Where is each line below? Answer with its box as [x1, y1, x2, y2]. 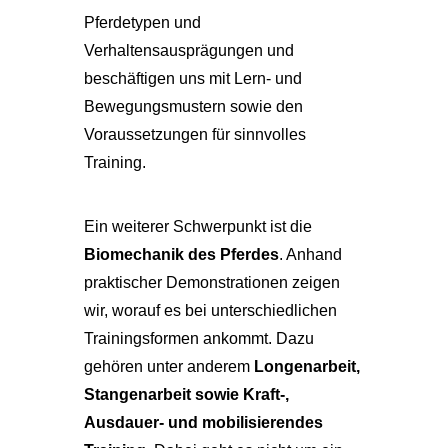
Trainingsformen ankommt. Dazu [84, 330, 314, 347]
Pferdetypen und [84, 14, 201, 31]
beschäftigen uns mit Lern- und [84, 70, 302, 87]
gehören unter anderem [84, 358, 254, 375]
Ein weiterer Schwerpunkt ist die [84, 218, 312, 235]
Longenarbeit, [254, 358, 360, 375]
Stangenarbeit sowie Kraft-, [84, 386, 289, 403]
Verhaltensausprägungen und [84, 42, 294, 59]
